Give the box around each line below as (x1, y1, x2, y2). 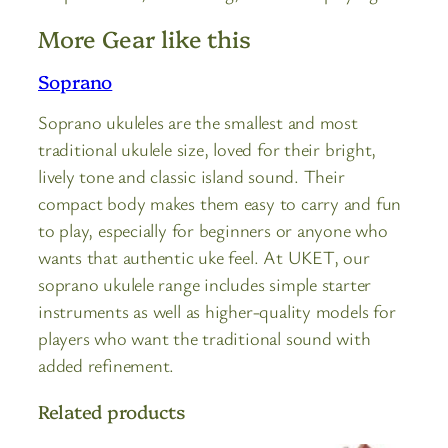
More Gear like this (38, 22, 252, 55)
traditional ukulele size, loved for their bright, (38, 137, 377, 162)
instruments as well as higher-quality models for (38, 299, 396, 324)
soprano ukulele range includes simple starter (38, 272, 372, 297)
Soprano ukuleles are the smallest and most (38, 110, 358, 135)
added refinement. (38, 353, 175, 378)
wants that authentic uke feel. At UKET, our (38, 245, 370, 270)
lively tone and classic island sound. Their (38, 164, 345, 189)
